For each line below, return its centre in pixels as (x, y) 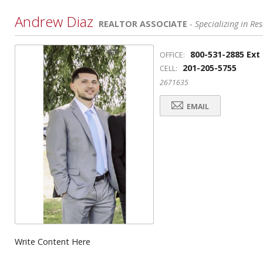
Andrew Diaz (54, 21)
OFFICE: (172, 55)
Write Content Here (53, 241)
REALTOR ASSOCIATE (143, 24)
